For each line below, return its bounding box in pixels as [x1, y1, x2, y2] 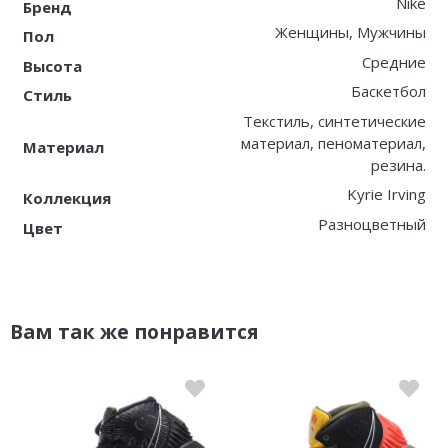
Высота [22, 55, 82, 76]
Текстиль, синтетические [242, 110, 426, 131]
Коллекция [22, 188, 111, 209]
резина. [370, 154, 426, 175]
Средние [361, 51, 426, 72]
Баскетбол [350, 81, 426, 102]
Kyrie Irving [346, 184, 426, 205]
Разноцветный [317, 213, 426, 234]
